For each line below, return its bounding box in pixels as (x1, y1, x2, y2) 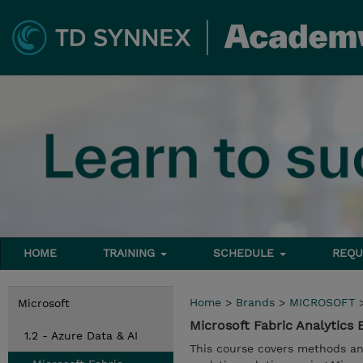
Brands (236, 296, 275, 309)
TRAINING (103, 246, 160, 259)
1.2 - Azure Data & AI (24, 329, 138, 342)
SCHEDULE (213, 246, 279, 259)
